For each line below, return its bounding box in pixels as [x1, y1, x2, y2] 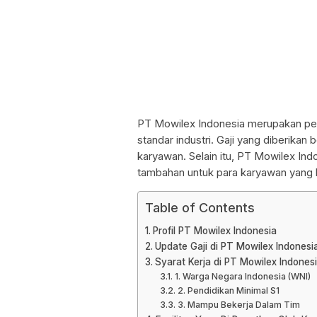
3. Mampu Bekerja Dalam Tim [177, 299, 300, 310]
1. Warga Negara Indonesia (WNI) [174, 271, 311, 282]
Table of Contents [145, 200, 255, 215]
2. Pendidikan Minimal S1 [177, 285, 279, 296]
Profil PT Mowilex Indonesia [152, 225, 277, 236]
